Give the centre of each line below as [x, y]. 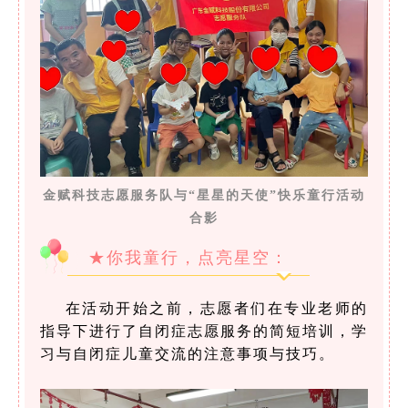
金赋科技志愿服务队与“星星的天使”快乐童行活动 [204, 195]
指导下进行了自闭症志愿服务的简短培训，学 [204, 331]
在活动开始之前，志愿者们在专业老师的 [217, 309]
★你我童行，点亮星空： [189, 258]
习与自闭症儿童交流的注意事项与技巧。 [188, 354]
